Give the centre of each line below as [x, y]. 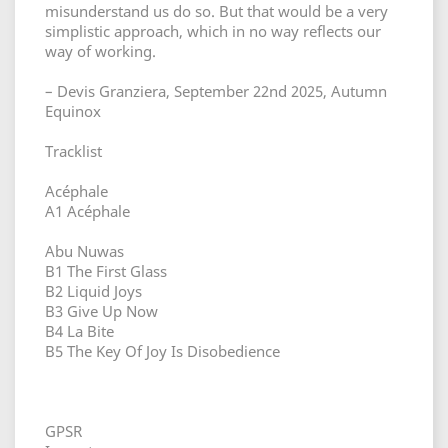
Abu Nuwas [92, 251]
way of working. [100, 51]
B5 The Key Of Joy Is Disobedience [162, 351]
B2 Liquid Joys [93, 291]
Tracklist [73, 151]
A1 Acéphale [87, 211]
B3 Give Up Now [101, 311]
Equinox [73, 111]
